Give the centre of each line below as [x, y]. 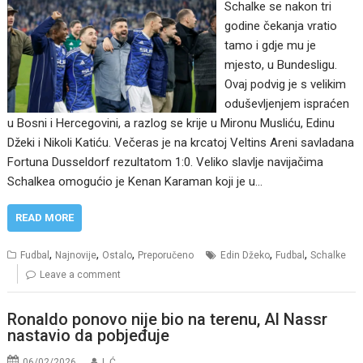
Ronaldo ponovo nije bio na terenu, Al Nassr [168, 319]
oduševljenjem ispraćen [286, 104]
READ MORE [45, 218]
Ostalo [117, 256]
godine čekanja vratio [280, 26]
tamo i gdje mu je [270, 46]
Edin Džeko [246, 256]
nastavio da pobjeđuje [89, 335]
